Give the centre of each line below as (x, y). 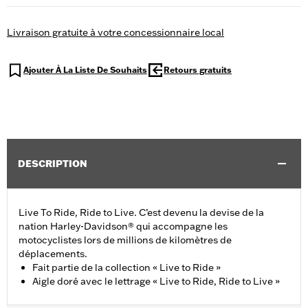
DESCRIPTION (53, 164)
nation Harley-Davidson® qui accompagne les (123, 227)
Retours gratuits (198, 70)
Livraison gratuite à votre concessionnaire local (115, 33)
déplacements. (53, 254)
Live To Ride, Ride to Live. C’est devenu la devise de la (141, 213)
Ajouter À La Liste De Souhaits (85, 70)
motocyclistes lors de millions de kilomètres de (125, 240)
